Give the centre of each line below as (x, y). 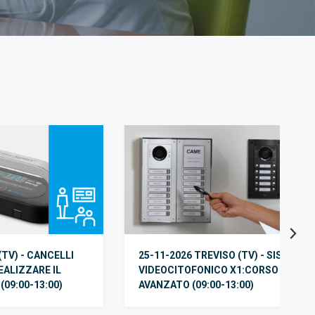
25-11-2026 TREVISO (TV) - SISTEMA (224, 256)
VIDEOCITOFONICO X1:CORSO (208, 270)
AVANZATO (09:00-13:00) (196, 285)
